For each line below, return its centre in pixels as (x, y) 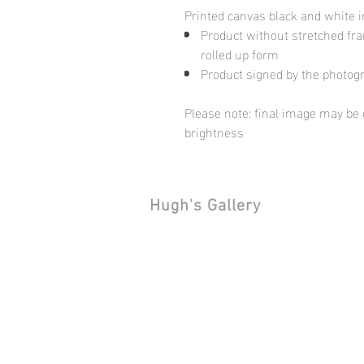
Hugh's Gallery (205, 206)
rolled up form (241, 53)
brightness (214, 131)
